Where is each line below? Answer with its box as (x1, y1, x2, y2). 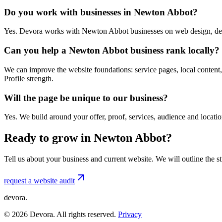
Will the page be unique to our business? (4, 92, 168, 103)
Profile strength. (4, 74, 54, 83)
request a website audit (4, 176, 75, 185)
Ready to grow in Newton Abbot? (4, 131, 172, 145)
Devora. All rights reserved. (28, 210, 116, 219)
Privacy (118, 210, 142, 219)
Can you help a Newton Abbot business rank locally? (4, 45, 220, 56)
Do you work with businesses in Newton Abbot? (4, 6, 198, 17)
